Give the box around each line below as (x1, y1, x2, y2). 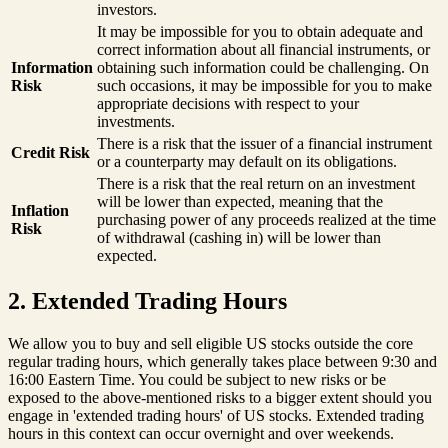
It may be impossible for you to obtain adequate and (97, 23, 423, 41)
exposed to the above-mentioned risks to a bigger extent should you (8, 389, 432, 407)
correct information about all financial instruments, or (97, 41, 430, 59)
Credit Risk (11, 144, 90, 162)
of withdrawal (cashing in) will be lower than (97, 229, 381, 247)
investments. (97, 113, 175, 131)
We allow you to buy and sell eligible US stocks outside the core (8, 335, 413, 353)
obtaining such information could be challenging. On (97, 59, 429, 77)
